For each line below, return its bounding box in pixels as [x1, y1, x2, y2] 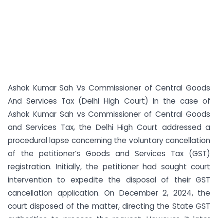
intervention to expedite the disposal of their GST [8, 175, 210, 185]
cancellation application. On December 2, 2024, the [8, 188, 210, 198]
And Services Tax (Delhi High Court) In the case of [8, 96, 210, 106]
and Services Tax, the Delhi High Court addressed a [8, 122, 210, 132]
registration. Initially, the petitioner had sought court [8, 162, 210, 172]
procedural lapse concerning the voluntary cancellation [8, 135, 210, 145]
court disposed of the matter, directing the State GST [8, 201, 210, 211]
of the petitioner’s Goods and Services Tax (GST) [8, 148, 210, 159]
